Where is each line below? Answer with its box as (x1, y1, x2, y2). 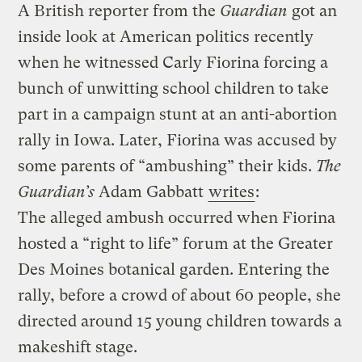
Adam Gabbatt (95, 183, 208, 202)
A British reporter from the (18, 2, 217, 21)
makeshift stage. (18, 338, 138, 357)
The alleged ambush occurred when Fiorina (18, 208, 336, 228)
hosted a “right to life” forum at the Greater (18, 234, 334, 254)
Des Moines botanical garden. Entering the (18, 260, 330, 280)
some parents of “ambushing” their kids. (18, 157, 317, 176)
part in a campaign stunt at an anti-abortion (18, 105, 338, 124)
